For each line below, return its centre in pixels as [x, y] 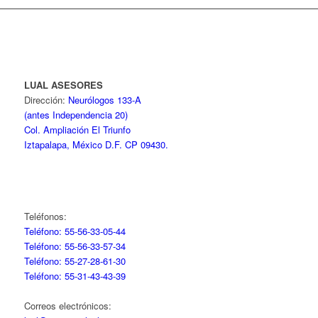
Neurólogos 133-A [104, 100]
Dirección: [46, 100]
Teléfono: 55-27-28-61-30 [75, 261]
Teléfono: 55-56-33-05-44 [75, 231]
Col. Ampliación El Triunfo [77, 130]
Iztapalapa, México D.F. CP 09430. [96, 145]
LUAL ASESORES [65, 85]
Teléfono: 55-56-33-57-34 [75, 246]
